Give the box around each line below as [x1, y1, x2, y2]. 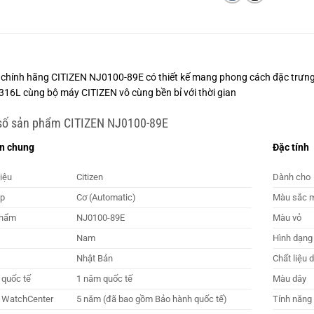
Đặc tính [273, 141, 310, 153]
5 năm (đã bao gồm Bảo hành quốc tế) [76, 294, 227, 305]
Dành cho [273, 172, 311, 183]
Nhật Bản [76, 253, 113, 264]
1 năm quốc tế [76, 273, 132, 285]
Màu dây [273, 273, 307, 285]
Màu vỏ [273, 212, 302, 224]
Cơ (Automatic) [76, 192, 136, 203]
